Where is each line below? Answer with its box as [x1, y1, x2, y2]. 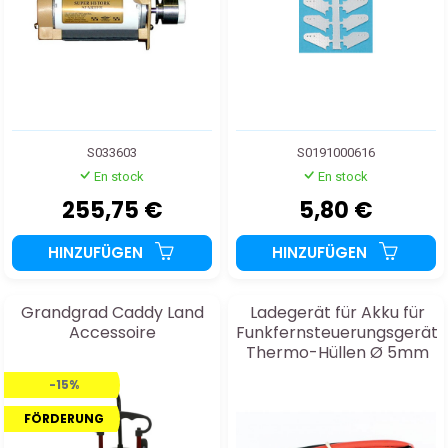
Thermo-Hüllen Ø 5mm [245, 340, 429, 364]
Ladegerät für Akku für [249, 300, 425, 324]
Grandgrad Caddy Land [20, 300, 204, 324]
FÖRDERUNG [24, 409, 104, 427]
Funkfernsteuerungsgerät [236, 320, 438, 344]
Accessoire [68, 320, 156, 344]
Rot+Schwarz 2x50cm [251, 360, 423, 384]
